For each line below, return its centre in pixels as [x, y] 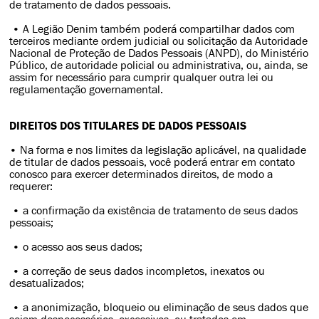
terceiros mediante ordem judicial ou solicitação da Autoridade [159, 41]
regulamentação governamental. [87, 89]
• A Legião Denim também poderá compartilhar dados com [152, 29]
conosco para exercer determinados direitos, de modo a [141, 174]
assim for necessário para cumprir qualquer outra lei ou [142, 77]
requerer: [31, 186]
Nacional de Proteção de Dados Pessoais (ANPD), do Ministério [159, 53]
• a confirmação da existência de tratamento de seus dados [154, 210]
